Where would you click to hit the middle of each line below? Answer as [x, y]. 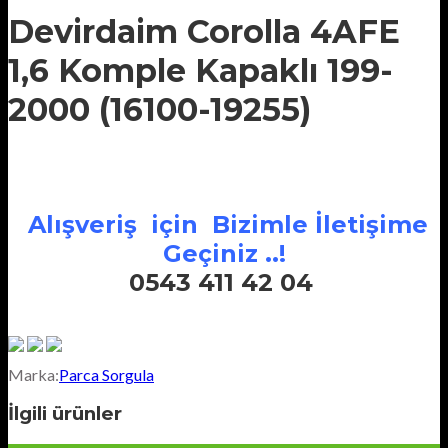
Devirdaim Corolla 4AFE [204, 32]
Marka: [33, 374]
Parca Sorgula [106, 374]
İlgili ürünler [65, 414]
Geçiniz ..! [224, 253]
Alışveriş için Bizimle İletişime [224, 224]
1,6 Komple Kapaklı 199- [200, 71]
